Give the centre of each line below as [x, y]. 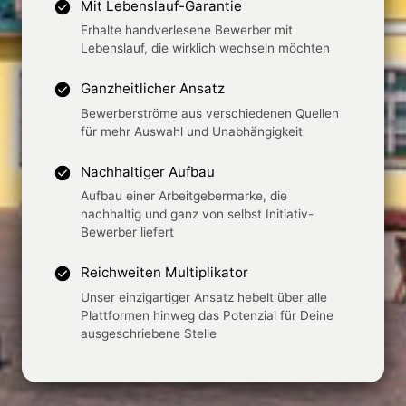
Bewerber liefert [128, 232]
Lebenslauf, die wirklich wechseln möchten [206, 48]
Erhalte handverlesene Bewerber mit [187, 30]
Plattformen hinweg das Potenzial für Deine [208, 315]
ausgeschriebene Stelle [149, 333]
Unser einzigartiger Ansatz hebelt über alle [204, 297]
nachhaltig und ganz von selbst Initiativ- [198, 214]
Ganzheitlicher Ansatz [153, 89]
